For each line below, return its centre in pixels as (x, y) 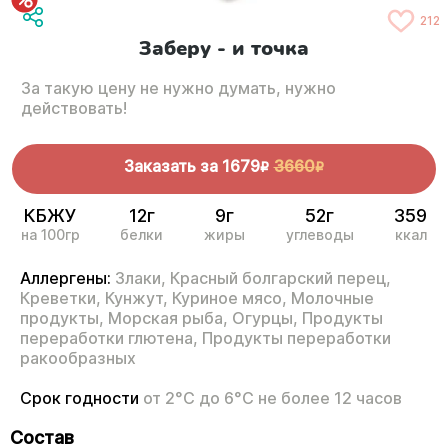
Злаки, (140, 278)
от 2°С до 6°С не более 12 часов (272, 398)
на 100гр (50, 235)
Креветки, (60, 298)
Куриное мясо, (229, 298)
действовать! (73, 108)
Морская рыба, (168, 318)
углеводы (319, 235)
